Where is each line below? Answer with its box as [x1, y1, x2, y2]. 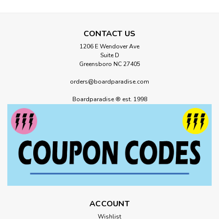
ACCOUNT [89, 198, 130, 209]
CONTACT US [83, 28, 136, 40]
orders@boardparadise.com [70, 78, 149, 86]
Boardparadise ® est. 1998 [72, 95, 147, 104]
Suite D [100, 51, 119, 60]
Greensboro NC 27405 [79, 60, 140, 68]
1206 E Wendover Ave [80, 43, 139, 51]
